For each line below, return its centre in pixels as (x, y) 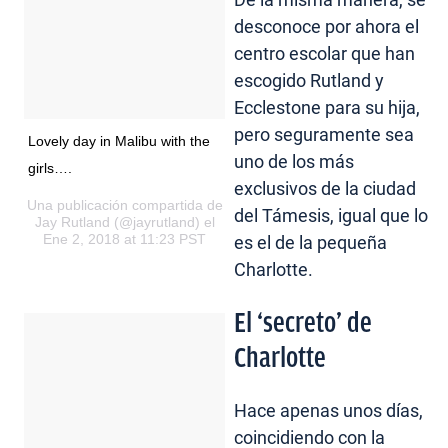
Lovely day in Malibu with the (119, 140)
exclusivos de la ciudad (325, 189)
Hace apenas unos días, (329, 411)
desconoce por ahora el (327, 27)
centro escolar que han (325, 54)
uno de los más (294, 162)
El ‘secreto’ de (303, 323)
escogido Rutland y (309, 81)
